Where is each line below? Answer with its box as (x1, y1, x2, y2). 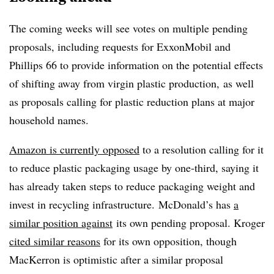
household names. (9, 113, 89, 127)
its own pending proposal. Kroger (113, 215, 265, 230)
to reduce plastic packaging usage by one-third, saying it (9, 160, 259, 175)
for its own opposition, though (100, 234, 237, 248)
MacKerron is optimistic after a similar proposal (9, 252, 223, 267)
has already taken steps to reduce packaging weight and (9, 179, 255, 193)
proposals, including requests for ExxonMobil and (9, 39, 231, 54)
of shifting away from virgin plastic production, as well (9, 76, 254, 91)
